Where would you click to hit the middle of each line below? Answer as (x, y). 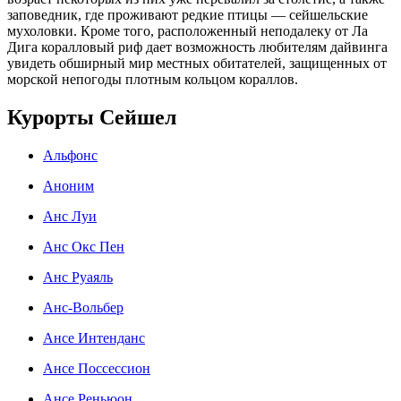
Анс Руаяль (78, 277)
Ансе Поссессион (97, 368)
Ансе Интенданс (94, 337)
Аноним (68, 185)
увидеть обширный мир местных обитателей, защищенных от (197, 63)
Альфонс (70, 155)
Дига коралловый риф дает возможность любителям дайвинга (197, 47)
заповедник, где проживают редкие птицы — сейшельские (188, 14)
